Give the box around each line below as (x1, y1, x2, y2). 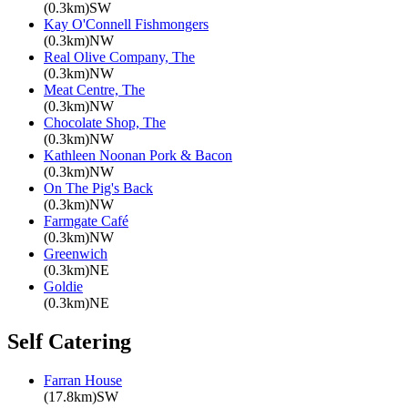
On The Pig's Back (44, 180, 153, 197)
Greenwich (44, 246, 107, 262)
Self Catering (7, 330, 131, 354)
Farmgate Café (44, 213, 128, 229)
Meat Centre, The (44, 82, 145, 98)
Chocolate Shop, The (44, 115, 166, 131)
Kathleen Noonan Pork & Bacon (44, 148, 232, 164)
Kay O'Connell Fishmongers (44, 16, 209, 33)
